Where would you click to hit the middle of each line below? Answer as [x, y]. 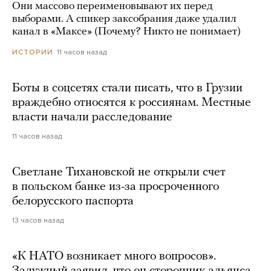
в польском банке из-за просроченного [116, 187]
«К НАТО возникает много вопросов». [114, 256]
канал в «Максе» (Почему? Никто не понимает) [126, 31]
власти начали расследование [92, 117]
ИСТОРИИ [33, 52]
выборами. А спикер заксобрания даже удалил [124, 19]
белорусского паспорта [73, 201]
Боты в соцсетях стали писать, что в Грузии [127, 88]
